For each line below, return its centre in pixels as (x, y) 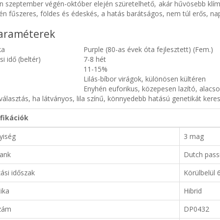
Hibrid (192, 191)
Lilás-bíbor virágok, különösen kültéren (144, 79)
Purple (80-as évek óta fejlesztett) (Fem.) (148, 49)
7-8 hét (95, 59)
